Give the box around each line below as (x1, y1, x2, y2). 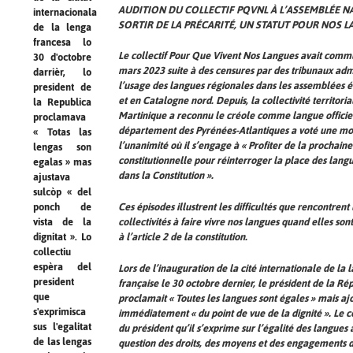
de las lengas (33, 335, 91, 347)
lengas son (33, 140, 91, 153)
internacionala (33, 6, 97, 18)
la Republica (33, 95, 91, 108)
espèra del (33, 260, 91, 273)
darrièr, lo (33, 65, 91, 78)
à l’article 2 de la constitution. (118, 231, 247, 243)
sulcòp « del (33, 185, 91, 198)
